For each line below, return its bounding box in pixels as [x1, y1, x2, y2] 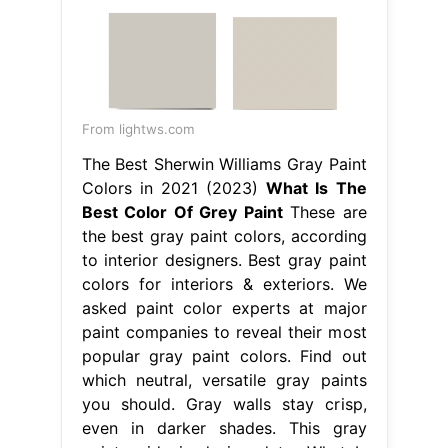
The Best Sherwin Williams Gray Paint [81, 153, 367, 174]
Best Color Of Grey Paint [81, 201, 283, 222]
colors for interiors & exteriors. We [81, 273, 367, 294]
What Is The [266, 177, 367, 198]
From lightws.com [81, 120, 195, 137]
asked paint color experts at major [81, 297, 367, 318]
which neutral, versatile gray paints [81, 369, 367, 390]
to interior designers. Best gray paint [81, 249, 367, 270]
